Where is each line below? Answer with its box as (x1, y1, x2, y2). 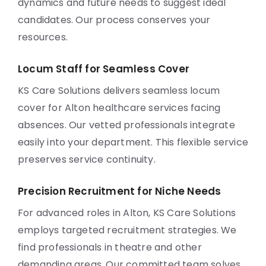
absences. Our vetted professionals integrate (18, 118, 235, 132)
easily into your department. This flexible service (18, 135, 249, 149)
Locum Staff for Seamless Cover (18, 62, 189, 76)
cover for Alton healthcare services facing (18, 101, 221, 115)
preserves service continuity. (18, 153, 156, 166)
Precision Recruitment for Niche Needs (18, 184, 221, 198)
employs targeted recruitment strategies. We (18, 223, 237, 237)
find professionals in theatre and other (18, 240, 202, 254)
